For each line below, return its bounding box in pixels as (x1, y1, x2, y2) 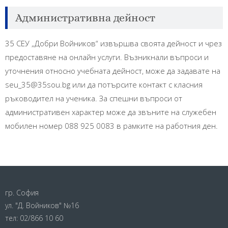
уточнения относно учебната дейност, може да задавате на (5, 66, 220, 76)
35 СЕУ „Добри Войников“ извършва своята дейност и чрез (5, 38, 222, 49)
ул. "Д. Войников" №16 (5, 201, 79, 211)
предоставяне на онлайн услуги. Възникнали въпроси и (5, 52, 209, 63)
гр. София (5, 188, 39, 198)
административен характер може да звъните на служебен (5, 107, 216, 118)
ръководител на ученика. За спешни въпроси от (5, 93, 182, 104)
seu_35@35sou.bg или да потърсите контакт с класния (5, 79, 203, 90)
